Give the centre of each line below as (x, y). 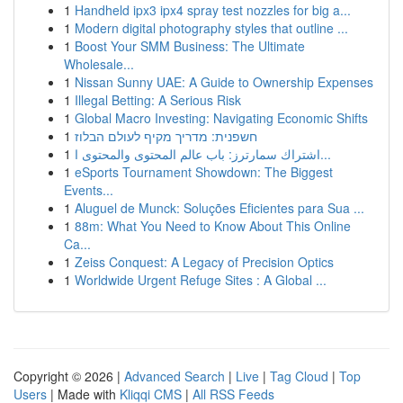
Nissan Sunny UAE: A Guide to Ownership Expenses (224, 82)
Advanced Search (175, 376)
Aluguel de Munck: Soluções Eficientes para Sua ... (219, 208)
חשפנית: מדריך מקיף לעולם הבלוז (166, 136)
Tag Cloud (299, 376)
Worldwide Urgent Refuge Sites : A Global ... (201, 280)
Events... (89, 190)
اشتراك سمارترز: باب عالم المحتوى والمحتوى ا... (326, 154)
